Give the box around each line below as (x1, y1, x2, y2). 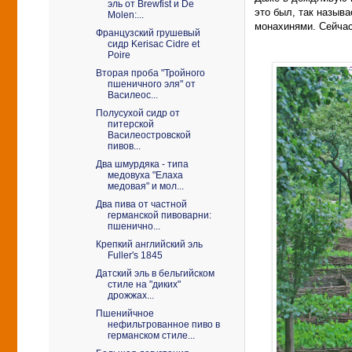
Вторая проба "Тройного (95, 68, 205, 79)
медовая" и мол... (107, 181, 184, 192)
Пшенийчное (95, 308, 154, 319)
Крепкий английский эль (95, 239, 203, 250)
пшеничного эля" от (107, 79, 196, 90)
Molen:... (107, 9, 144, 20)
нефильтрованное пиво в (107, 319, 220, 330)
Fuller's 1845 (107, 250, 163, 261)
